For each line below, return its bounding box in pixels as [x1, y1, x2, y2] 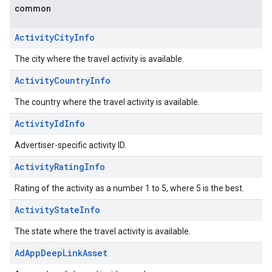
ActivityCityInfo [15, 32, 95, 43]
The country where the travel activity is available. [15, 97, 200, 107]
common [15, 4, 51, 13]
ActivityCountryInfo [15, 75, 110, 86]
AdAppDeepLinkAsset [15, 247, 107, 259]
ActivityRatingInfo [15, 161, 105, 172]
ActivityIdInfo [15, 118, 85, 129]
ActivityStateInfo [15, 204, 100, 216]
